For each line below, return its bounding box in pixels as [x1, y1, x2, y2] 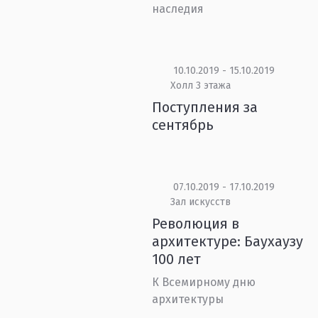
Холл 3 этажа [170, 79, 231, 92]
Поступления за [152, 99, 258, 116]
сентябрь [152, 116, 214, 133]
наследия [152, 2, 204, 16]
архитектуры [152, 292, 224, 306]
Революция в [152, 215, 240, 232]
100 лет [152, 251, 202, 268]
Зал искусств [170, 196, 231, 208]
